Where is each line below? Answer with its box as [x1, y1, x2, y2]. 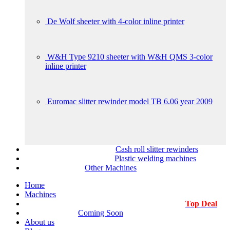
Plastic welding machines [114, 154, 196, 163]
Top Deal [185, 199, 217, 208]
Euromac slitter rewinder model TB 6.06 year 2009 [47, 97, 213, 106]
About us [25, 218, 54, 226]
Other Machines [85, 163, 137, 172]
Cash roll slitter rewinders [116, 145, 198, 154]
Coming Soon [78, 208, 123, 217]
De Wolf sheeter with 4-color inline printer [47, 17, 184, 26]
